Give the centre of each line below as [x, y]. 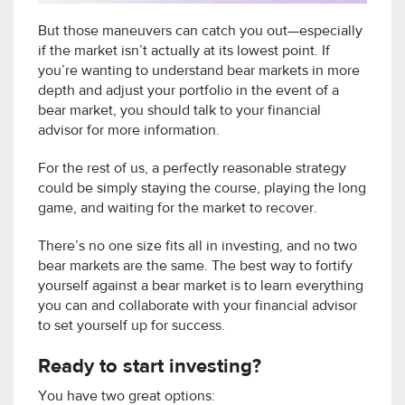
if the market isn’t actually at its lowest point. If [184, 51]
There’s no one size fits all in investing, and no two [198, 246]
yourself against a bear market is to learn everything [201, 286]
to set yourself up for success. [132, 326]
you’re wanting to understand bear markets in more [199, 71]
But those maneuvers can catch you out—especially [200, 31]
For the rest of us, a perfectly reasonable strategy [192, 169]
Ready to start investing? [150, 367]
